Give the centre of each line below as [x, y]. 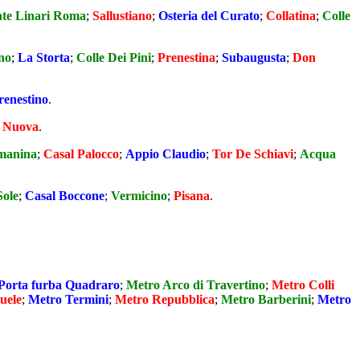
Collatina [291, 15]
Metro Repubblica [165, 299]
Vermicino [139, 195]
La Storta [44, 57]
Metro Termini [68, 299]
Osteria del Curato [209, 15]
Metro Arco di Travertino [196, 285]
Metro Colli [303, 285]
